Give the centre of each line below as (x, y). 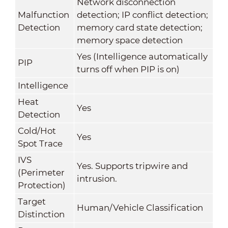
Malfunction (43, 15)
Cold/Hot (37, 131)
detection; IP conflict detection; (142, 15)
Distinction (41, 214)
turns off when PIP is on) (128, 69)
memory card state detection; (139, 27)
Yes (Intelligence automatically (142, 56)
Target (32, 201)
